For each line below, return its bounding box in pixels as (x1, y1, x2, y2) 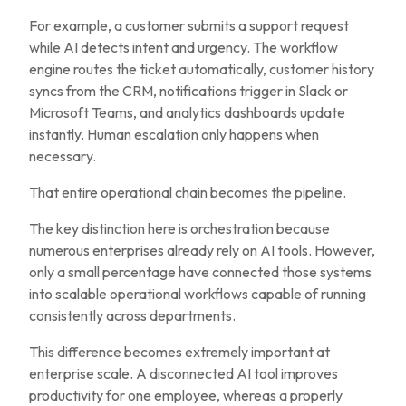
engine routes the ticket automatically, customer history (29, 60, 374, 78)
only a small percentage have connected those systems (29, 263, 372, 281)
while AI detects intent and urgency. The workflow (29, 38, 338, 56)
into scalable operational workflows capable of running (29, 285, 366, 303)
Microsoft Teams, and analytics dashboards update (29, 103, 345, 121)
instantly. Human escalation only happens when (29, 125, 319, 143)
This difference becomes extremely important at (29, 343, 330, 361)
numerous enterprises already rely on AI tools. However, (29, 241, 375, 259)
